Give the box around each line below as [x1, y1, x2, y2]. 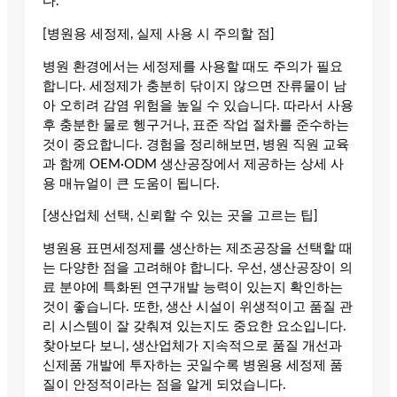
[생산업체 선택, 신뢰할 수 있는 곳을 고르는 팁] [43, 209, 318, 223]
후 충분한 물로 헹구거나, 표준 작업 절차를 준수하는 [43, 118, 349, 132]
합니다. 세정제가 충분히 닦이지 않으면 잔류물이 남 [43, 79, 346, 93]
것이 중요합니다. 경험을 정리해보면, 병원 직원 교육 [43, 137, 349, 152]
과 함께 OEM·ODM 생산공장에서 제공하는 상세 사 [43, 157, 344, 171]
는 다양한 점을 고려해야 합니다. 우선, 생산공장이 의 [43, 261, 353, 275]
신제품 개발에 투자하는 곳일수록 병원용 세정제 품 [43, 358, 343, 372]
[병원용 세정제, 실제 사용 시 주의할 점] [43, 27, 275, 41]
